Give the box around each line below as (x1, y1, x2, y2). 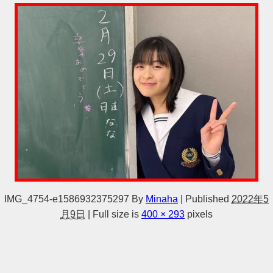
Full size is (90, 209, 141, 219)
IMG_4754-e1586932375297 (4, 194, 129, 204)
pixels (185, 209, 213, 219)
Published (185, 194, 229, 204)
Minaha (146, 194, 178, 204)
